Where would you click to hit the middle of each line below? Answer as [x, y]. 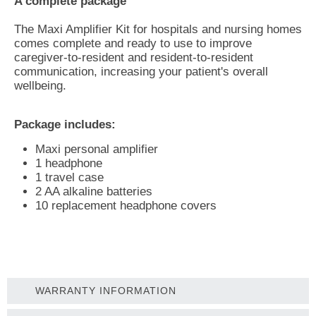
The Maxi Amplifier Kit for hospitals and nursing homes [158, 29]
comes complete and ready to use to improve [133, 43]
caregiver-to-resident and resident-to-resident [134, 57]
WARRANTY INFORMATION [106, 290]
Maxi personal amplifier [97, 149]
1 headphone [69, 163]
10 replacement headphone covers [126, 205]
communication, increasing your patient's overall [141, 71]
